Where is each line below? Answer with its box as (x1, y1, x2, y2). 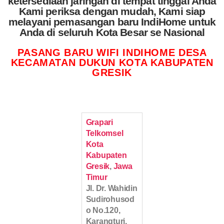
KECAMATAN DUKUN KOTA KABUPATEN (10, 57, 213, 68)
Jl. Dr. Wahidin (85, 184, 137, 193)
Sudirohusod (85, 195, 134, 204)
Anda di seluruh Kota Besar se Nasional (19, 26, 205, 38)
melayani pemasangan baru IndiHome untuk (8, 16, 215, 28)
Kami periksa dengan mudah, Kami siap (18, 5, 205, 17)
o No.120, (85, 206, 120, 215)
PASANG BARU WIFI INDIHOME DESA (17, 47, 207, 58)
